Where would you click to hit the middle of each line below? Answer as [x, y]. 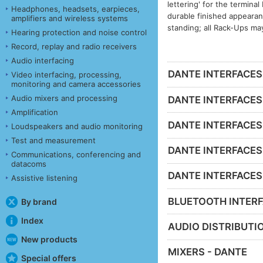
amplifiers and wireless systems [70, 18]
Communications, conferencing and [76, 154]
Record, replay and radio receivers [74, 46]
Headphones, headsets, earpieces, [75, 9]
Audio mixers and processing [64, 98]
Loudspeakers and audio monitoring [77, 126]
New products [49, 239]
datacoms [29, 163]
